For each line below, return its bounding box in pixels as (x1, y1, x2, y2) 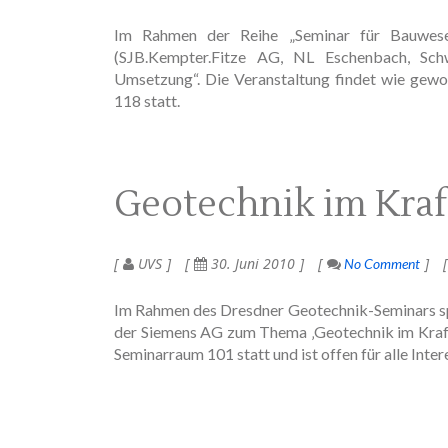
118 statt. (114, 90, 180, 110)
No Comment (341, 254, 420, 272)
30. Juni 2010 (207, 253, 295, 273)
